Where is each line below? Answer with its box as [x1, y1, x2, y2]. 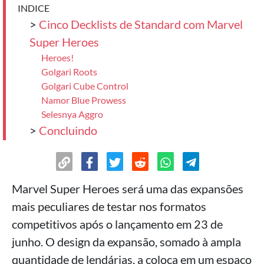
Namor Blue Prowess [41, 94, 126, 105]
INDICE [18, 2, 49, 14]
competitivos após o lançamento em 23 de [12, 217, 223, 231]
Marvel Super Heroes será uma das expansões [12, 181, 243, 196]
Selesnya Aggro [41, 108, 103, 120]
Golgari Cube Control [41, 80, 128, 91]
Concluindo [39, 123, 97, 137]
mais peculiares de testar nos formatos [12, 199, 206, 213]
